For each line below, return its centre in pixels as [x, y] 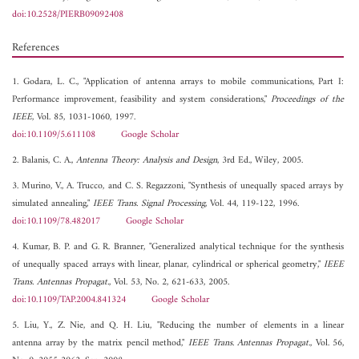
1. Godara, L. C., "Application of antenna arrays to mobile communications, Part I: [178, 83]
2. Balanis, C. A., [44, 161]
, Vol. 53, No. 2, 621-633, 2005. [169, 283]
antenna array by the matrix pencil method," [100, 344]
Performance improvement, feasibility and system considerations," [142, 100]
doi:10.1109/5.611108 [54, 135]
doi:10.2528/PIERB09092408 [68, 15]
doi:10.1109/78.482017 [56, 222]
